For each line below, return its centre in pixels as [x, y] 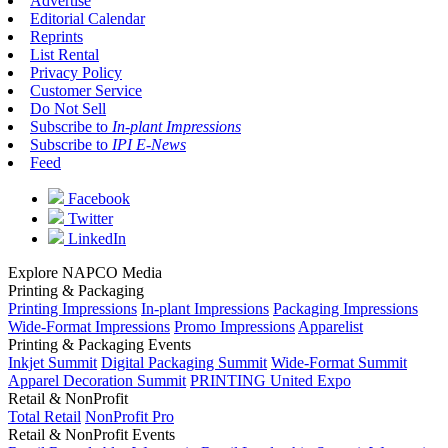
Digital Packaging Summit [184, 362]
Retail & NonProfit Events [91, 434]
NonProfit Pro [129, 416]
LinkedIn [95, 238]
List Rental [64, 54]
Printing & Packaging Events [99, 344]
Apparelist [330, 326]
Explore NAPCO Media [85, 272]
